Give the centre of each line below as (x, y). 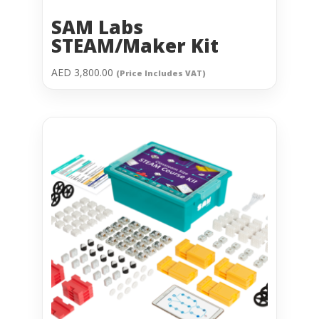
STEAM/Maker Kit (135, 45)
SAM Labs (97, 27)
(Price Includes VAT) (161, 73)
